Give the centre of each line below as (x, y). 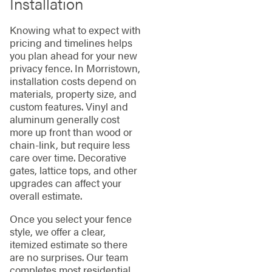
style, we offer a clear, (57, 232)
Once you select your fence (70, 219)
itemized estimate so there (68, 244)
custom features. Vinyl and (69, 107)
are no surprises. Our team (69, 257)
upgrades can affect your (65, 183)
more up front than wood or (71, 132)
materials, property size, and (73, 94)
